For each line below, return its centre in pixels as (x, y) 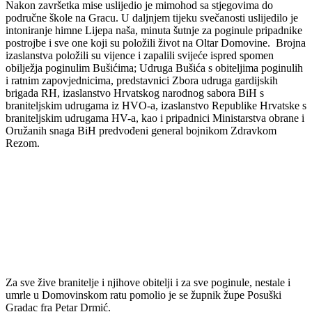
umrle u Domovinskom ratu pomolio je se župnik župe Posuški (143, 295)
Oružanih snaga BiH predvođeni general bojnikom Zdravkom (141, 130)
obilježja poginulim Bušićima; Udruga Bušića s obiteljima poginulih (154, 68)
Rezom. (23, 143)
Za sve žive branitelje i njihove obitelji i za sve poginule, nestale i (148, 282)
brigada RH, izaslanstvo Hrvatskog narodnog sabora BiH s (135, 93)
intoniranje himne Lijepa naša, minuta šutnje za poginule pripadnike (154, 30)
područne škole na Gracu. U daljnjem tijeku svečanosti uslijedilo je (152, 17)
